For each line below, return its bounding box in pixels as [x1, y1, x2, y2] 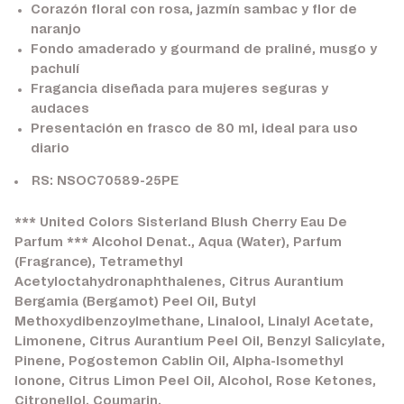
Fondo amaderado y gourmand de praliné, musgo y [30, 42, 377, 56]
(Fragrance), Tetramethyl [14, 255, 183, 269]
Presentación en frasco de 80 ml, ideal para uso [30, 122, 358, 135]
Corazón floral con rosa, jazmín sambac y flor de [30, 3, 357, 16]
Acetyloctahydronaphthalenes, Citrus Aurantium [14, 275, 344, 289]
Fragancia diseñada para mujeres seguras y [30, 82, 328, 96]
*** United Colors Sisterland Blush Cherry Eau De [14, 216, 347, 229]
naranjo [30, 23, 81, 36]
